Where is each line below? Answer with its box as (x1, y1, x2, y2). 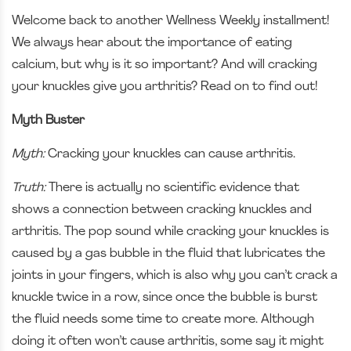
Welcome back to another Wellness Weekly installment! (12, 14, 329, 27)
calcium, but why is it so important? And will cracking (12, 58, 317, 71)
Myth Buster (12, 114, 85, 127)
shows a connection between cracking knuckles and (12, 203, 312, 216)
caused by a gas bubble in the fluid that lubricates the (12, 247, 325, 260)
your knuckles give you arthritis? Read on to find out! (12, 80, 317, 93)
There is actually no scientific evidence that (49, 181, 299, 194)
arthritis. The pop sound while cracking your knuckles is (12, 225, 329, 238)
